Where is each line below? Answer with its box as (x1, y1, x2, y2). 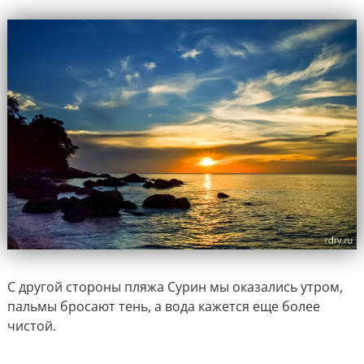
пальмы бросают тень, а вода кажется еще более (6, 297, 320, 315)
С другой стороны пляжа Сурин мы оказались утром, (6, 277, 343, 296)
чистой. (6, 316, 56, 335)
